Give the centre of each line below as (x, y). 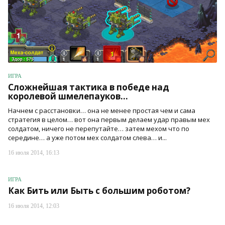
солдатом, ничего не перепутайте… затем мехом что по (99, 129)
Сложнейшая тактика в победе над (89, 87)
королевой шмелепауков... (68, 96)
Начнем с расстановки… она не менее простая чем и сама (102, 111)
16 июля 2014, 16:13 (34, 153)
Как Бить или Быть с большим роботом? (99, 191)
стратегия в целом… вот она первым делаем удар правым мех (109, 120)
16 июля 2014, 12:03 (34, 206)
